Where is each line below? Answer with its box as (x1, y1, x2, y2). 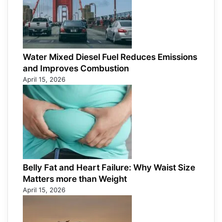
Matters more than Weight (23, 174, 127, 184)
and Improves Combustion (23, 63, 129, 74)
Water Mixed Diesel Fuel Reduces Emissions (23, 52, 197, 62)
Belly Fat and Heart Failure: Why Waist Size (23, 163, 195, 173)
